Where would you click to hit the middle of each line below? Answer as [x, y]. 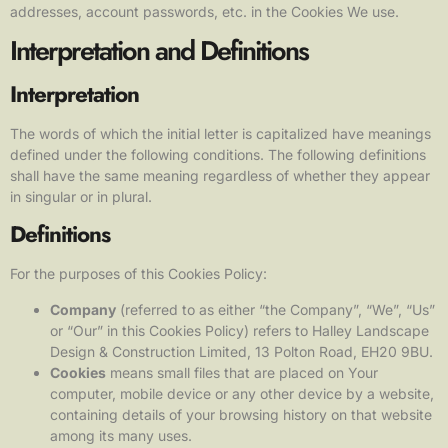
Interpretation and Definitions [159, 50]
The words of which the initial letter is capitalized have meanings [220, 133]
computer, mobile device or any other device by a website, [242, 393]
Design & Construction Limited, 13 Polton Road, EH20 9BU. [241, 351]
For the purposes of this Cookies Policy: [138, 274]
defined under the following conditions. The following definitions [218, 154]
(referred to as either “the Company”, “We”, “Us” [275, 309]
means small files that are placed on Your [242, 372]
